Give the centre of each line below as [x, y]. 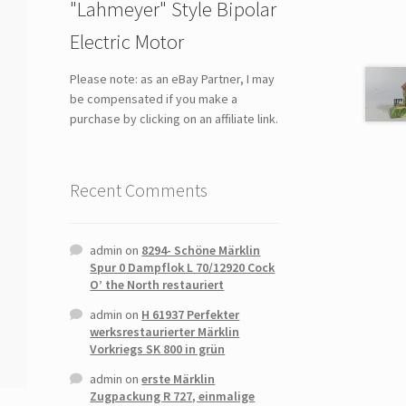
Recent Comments [138, 190]
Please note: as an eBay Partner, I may [172, 79]
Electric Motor [126, 41]
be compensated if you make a [153, 99]
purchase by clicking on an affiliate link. [174, 119]
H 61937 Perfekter [191, 314]
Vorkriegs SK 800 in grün [158, 348]
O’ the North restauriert [157, 284]
